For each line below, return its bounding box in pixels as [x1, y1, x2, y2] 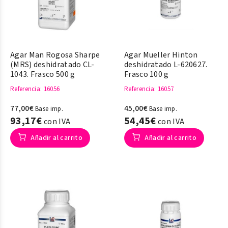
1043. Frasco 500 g [10, 69, 75, 80]
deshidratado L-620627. [124, 59, 208, 70]
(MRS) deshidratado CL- [10, 59, 95, 70]
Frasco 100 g [124, 69, 169, 80]
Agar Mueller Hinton [124, 49, 198, 61]
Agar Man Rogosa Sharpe [10, 49, 100, 61]
